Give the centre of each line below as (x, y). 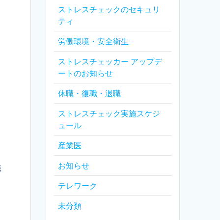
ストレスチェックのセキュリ (109, 10)
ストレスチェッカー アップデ (110, 62)
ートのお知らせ (86, 73)
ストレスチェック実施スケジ (109, 114)
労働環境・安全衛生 (94, 41)
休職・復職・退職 (90, 94)
